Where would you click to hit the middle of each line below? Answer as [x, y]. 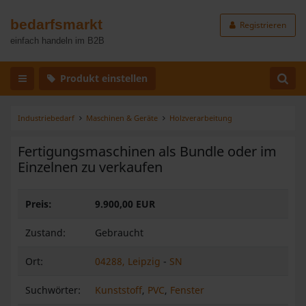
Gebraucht [119, 232]
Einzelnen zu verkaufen [90, 167]
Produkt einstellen [102, 79]
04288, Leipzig [129, 261]
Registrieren [262, 25]
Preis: [38, 204]
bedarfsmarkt [56, 24]
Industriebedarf [46, 117]
